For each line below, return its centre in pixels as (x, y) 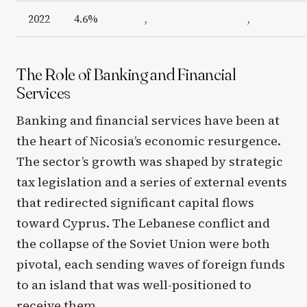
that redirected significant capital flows (135, 203)
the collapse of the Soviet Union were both (143, 244)
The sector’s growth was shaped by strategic (150, 162)
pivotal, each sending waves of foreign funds (151, 265)
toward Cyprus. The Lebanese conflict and (143, 223)
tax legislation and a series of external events (152, 182)
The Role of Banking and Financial (126, 74)
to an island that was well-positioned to (134, 285)
